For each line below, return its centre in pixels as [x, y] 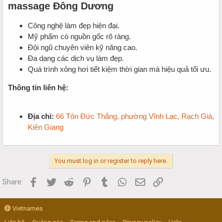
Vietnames [27, 208]
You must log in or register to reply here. [111, 161]
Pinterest [108, 181]
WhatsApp [145, 181]
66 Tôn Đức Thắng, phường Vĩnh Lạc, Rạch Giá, [135, 116]
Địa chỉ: [41, 116]
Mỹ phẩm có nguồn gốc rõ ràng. [79, 36]
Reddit [85, 181]
